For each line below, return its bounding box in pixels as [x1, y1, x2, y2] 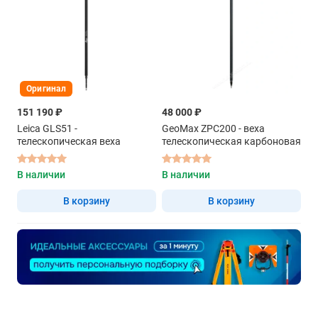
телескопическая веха [17, 135, 121, 147]
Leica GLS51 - [17, 122, 77, 134]
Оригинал [26, 83, 66, 94]
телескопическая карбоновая [162, 135, 301, 147]
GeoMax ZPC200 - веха [162, 122, 265, 134]
